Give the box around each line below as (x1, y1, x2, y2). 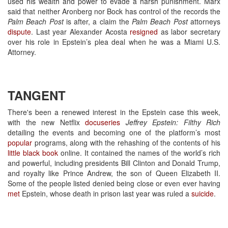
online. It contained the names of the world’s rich (58, 147, 220, 158)
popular (8, 137, 32, 148)
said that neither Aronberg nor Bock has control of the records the (8, 6, 220, 16)
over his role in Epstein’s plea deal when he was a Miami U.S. (8, 36, 220, 47)
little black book (8, 147, 58, 158)
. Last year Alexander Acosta (31, 26, 130, 37)
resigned (130, 26, 158, 37)
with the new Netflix (8, 117, 85, 127)
